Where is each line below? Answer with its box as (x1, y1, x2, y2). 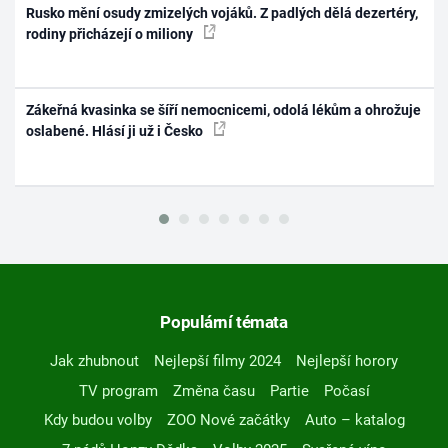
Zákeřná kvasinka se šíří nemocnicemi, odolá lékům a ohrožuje (26, 102, 422, 119)
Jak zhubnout (50, 352, 139, 371)
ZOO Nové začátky (166, 411, 290, 430)
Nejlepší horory (296, 352, 398, 371)
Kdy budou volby (43, 411, 152, 430)
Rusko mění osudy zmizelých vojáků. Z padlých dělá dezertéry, (26, 4, 419, 21)
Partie (269, 381, 309, 400)
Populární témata (160, 312, 288, 333)
